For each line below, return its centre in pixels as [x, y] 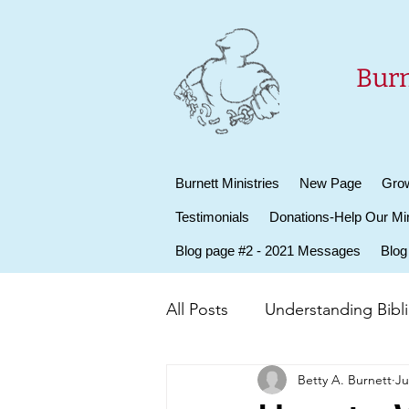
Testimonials [212, 217]
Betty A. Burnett [345, 379]
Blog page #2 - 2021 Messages [268, 251]
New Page [330, 183]
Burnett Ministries [227, 183]
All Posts [197, 309]
